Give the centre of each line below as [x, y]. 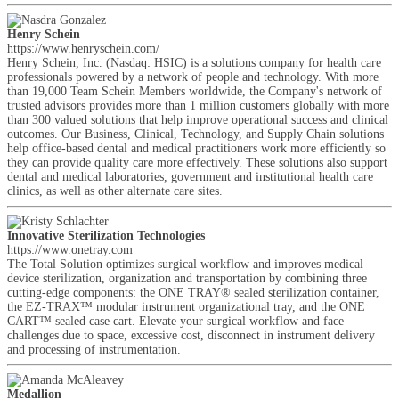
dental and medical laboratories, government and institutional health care [190, 177]
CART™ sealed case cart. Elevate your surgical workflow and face [175, 321]
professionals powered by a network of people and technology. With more [193, 77]
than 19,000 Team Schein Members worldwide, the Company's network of [195, 91]
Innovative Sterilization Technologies [106, 236]
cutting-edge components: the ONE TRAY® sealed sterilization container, [193, 293]
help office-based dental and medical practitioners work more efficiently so [196, 148]
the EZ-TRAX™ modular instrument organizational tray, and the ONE [186, 307]
